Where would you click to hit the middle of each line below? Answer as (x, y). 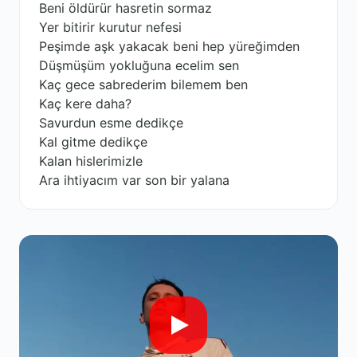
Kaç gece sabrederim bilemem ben (143, 84)
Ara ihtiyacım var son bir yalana (134, 180)
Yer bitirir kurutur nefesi (110, 27)
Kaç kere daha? (85, 104)
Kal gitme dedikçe (93, 142)
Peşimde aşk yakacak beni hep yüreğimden (169, 46)
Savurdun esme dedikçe (111, 123)
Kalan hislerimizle (91, 161)
